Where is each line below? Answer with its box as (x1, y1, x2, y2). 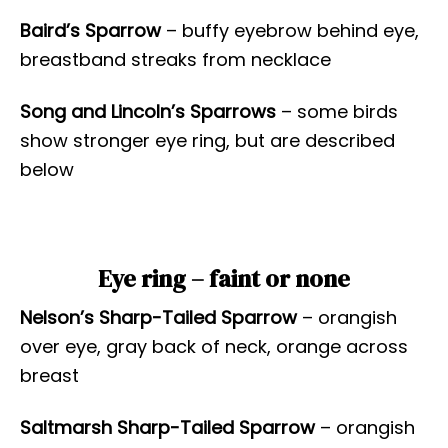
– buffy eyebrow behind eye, (161, 18, 419, 44)
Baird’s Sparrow (20, 18, 161, 44)
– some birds (276, 99, 398, 125)
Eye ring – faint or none (98, 262, 350, 296)
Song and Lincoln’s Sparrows (20, 99, 276, 125)
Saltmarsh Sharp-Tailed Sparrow (20, 415, 315, 441)
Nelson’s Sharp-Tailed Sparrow (20, 305, 297, 331)
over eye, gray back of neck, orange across (20, 334, 408, 360)
